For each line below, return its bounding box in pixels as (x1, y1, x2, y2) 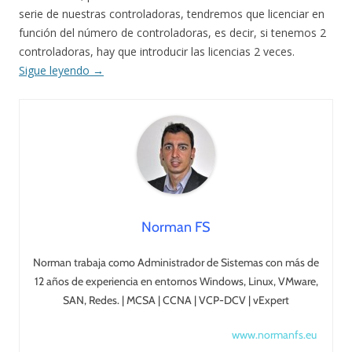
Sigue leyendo (19, 63, 93, 78)
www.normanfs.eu (232, 328, 317, 342)
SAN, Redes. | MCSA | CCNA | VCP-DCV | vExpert (63, 293, 289, 307)
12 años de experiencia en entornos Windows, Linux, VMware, (34, 274, 318, 288)
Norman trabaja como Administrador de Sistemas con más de (33, 255, 319, 269)
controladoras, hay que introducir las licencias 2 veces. (19, 44, 295, 59)
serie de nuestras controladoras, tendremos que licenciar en (19, 6, 324, 21)
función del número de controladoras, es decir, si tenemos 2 (19, 25, 326, 40)
